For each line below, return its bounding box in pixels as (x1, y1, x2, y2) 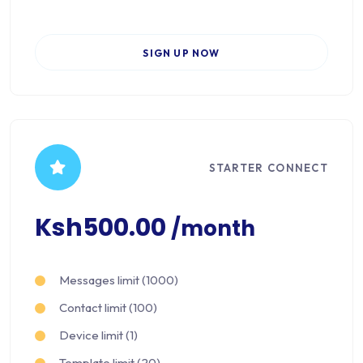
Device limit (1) (59, 327, 138, 344)
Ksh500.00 (35, 211, 171, 246)
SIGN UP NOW (143, 47, 220, 60)
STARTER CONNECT (208, 160, 328, 174)
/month (171, 213, 255, 244)
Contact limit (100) (59, 300, 157, 316)
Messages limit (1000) (59, 272, 178, 288)
